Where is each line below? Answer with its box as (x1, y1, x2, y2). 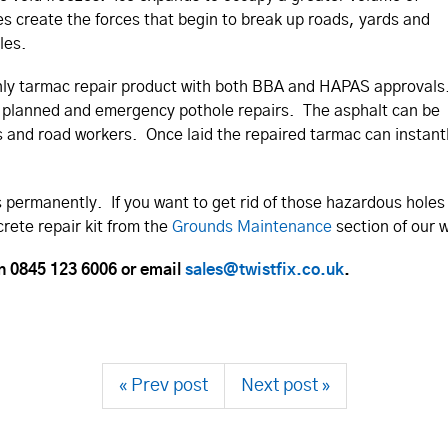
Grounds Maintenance (172, 218, 332, 235)
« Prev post (118, 376, 208, 395)
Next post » (240, 376, 330, 395)
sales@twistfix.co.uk (185, 261, 344, 278)
